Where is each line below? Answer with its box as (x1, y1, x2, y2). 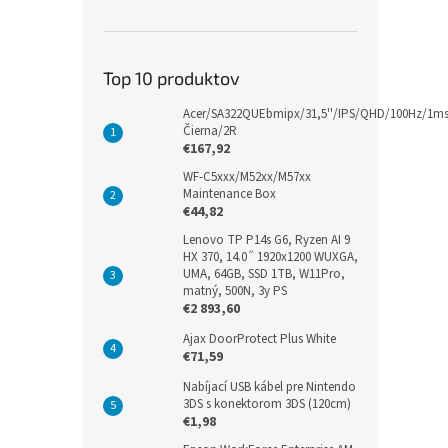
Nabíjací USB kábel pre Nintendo (183, 378, 356, 396)
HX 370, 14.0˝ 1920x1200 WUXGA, (183, 248, 358, 266)
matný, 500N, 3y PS (183, 282, 287, 300)
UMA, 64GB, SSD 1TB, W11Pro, (183, 265, 345, 283)
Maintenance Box (183, 185, 276, 203)
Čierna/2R (183, 122, 237, 140)
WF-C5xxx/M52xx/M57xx (183, 168, 311, 186)
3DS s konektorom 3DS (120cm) (183, 395, 351, 413)
